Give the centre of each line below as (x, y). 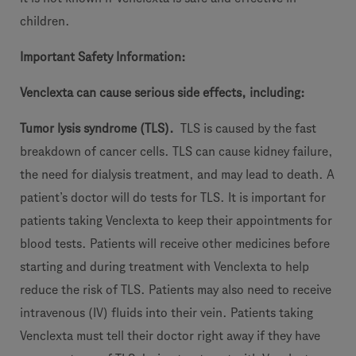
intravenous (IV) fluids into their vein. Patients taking (166, 313)
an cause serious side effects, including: (194, 93)
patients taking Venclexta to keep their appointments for (176, 221)
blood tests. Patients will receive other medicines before (175, 244)
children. (45, 21)
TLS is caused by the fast (247, 128)
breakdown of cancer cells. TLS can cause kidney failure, (176, 151)
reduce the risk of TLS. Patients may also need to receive (176, 290)
